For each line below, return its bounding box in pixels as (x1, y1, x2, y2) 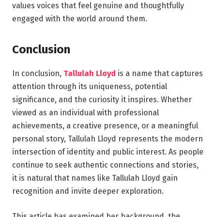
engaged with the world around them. (12, 14, 147, 23)
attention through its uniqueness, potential (12, 82, 167, 92)
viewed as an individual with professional (12, 108, 159, 118)
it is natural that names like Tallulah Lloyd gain (12, 173, 178, 183)
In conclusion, (12, 69, 63, 78)
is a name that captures (116, 69, 203, 78)
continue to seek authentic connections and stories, (12, 160, 199, 170)
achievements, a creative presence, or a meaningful (12, 121, 198, 131)
